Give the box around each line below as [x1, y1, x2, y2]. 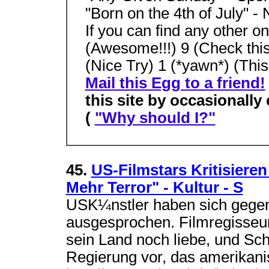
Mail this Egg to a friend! [85, 74, 265, 91]
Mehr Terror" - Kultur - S [65, 179, 243, 196]
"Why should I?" [94, 109, 216, 126]
